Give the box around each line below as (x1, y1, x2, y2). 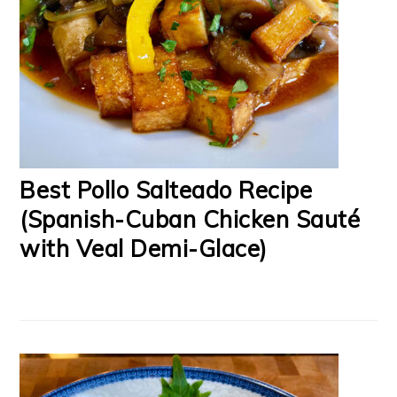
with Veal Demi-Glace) (19, 234, 268, 264)
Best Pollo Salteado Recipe (19, 175, 313, 206)
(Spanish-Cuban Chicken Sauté (19, 205, 361, 235)
